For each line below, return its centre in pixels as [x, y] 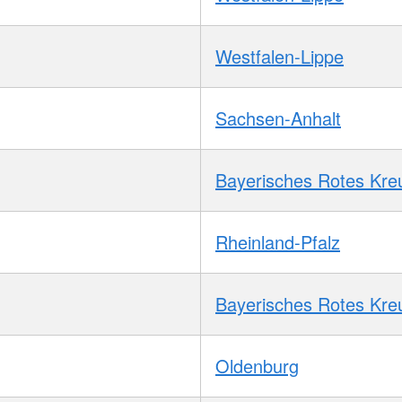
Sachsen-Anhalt [278, 118]
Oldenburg [257, 365]
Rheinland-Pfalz [278, 241]
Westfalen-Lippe [280, 56]
